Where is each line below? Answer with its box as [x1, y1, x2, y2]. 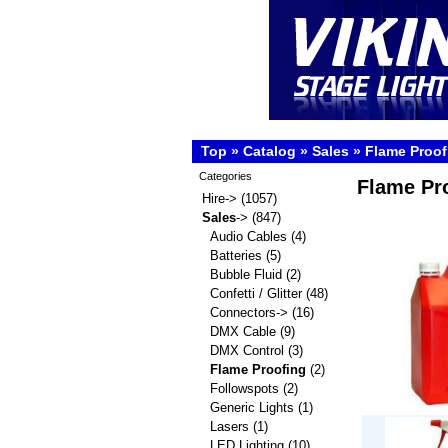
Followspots [210, 381, 279, 396]
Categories [199, 170, 252, 182]
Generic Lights [210, 400, 294, 415]
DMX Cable [210, 324, 276, 339]
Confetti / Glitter [210, 286, 302, 301]
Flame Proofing [210, 362, 306, 377]
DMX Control [210, 343, 284, 358]
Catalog [243, 143, 296, 159]
